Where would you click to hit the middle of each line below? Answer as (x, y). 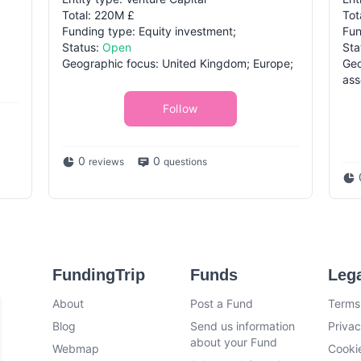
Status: (82, 47)
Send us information (242, 326)
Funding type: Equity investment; (149, 31)
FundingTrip (99, 275)
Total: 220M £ (98, 15)
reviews (106, 162)
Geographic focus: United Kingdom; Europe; (178, 63)
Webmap (76, 349)
